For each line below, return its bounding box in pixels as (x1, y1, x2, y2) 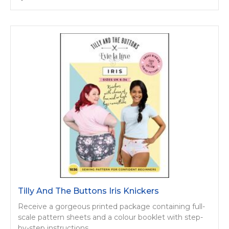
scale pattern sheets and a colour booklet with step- (18, 213, 203, 222)
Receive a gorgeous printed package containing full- (18, 202, 205, 212)
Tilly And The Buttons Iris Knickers (18, 186, 159, 196)
